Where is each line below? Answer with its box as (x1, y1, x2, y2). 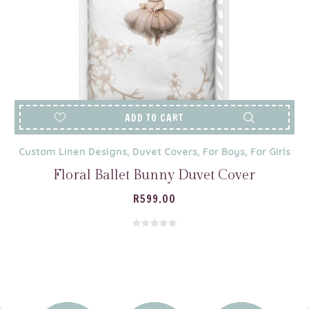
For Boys (202, 146, 245, 159)
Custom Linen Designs (18, 146, 127, 159)
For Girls (250, 146, 290, 159)
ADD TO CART (125, 111, 184, 126)
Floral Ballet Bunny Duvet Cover (53, 167, 256, 184)
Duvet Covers (132, 146, 197, 159)
